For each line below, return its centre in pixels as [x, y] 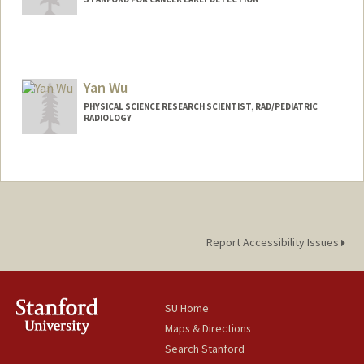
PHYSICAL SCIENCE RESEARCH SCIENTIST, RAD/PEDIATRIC [200, 107]
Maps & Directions [208, 329]
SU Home [187, 308]
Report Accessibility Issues [273, 243]
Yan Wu [105, 88]
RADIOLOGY [107, 118]
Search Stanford [205, 349]
